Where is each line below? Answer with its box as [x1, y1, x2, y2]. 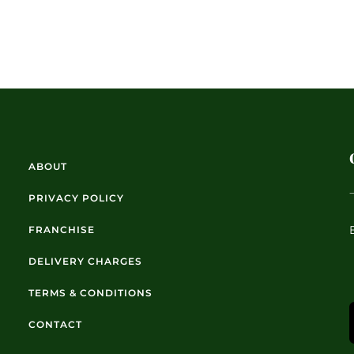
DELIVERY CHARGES [28, 255, 143, 268]
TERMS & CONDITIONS [28, 287, 153, 299]
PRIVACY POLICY [28, 192, 125, 205]
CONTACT [28, 318, 83, 331]
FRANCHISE [28, 224, 96, 236]
